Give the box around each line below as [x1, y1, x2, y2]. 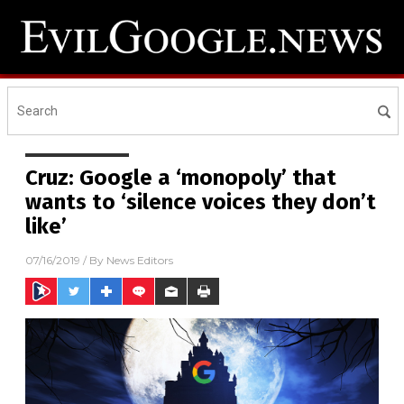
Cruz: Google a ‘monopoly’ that [25, 165, 336, 191]
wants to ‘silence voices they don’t [25, 189, 376, 216]
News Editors [106, 253, 173, 268]
